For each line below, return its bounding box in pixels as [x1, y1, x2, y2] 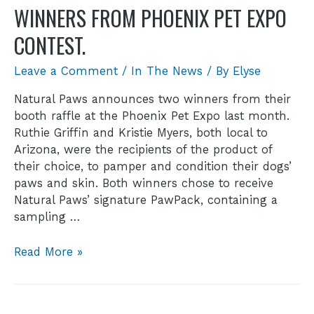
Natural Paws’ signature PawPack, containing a [14, 193, 278, 207]
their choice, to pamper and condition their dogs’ [14, 159, 292, 173]
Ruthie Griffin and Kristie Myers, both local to [14, 125, 268, 139]
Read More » [14, 245, 83, 259]
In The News [131, 64, 203, 78]
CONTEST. [14, 29, 86, 62]
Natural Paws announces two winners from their [14, 92, 291, 106]
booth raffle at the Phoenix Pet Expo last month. [14, 109, 289, 123]
